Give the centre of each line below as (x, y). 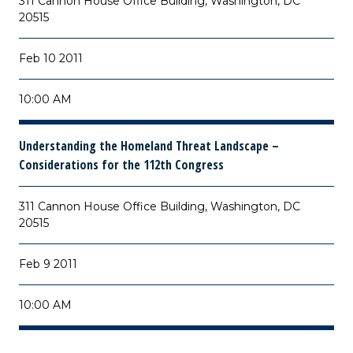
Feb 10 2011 (51, 58)
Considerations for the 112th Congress (121, 165)
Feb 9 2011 (48, 264)
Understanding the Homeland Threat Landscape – (149, 146)
